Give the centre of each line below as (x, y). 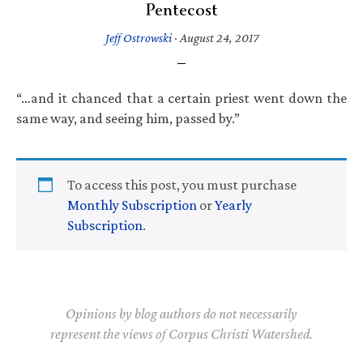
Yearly (233, 205)
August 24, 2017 (219, 37)
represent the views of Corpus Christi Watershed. (181, 333)
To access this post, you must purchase (182, 184)
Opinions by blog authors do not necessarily (181, 313)
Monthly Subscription (132, 205)
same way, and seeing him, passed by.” (128, 118)
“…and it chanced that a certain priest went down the (181, 98)
